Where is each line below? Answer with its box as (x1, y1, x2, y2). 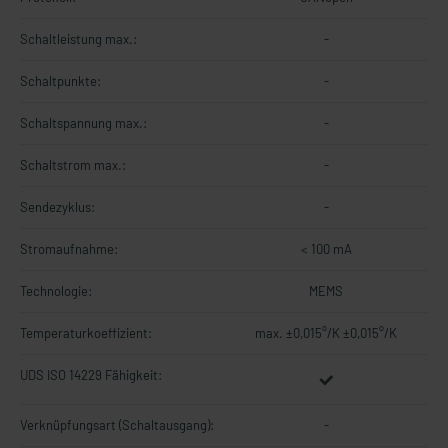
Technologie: (20, 283, 92, 299)
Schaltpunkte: (20, 73, 101, 89)
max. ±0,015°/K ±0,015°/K (255, 325, 397, 341)
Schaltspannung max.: (20, 115, 147, 131)
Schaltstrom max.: (20, 157, 126, 173)
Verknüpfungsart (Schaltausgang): (20, 417, 214, 433)
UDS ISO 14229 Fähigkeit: (20, 367, 162, 383)
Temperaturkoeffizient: (20, 325, 152, 341)
